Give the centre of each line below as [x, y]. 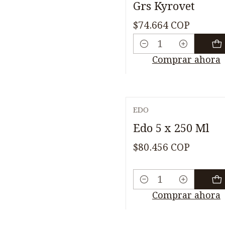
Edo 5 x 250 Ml [171, 128]
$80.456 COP [161, 147]
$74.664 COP [161, 25]
